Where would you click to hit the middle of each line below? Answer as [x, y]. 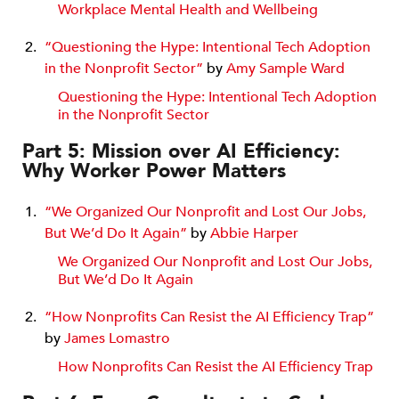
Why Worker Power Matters [154, 171]
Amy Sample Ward [285, 68]
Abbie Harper [254, 233]
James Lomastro [117, 338]
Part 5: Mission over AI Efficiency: [181, 151]
